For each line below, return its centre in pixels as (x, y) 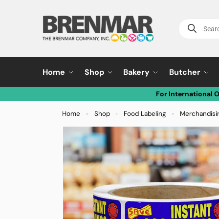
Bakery (137, 72)
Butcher (185, 72)
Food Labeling (145, 114)
